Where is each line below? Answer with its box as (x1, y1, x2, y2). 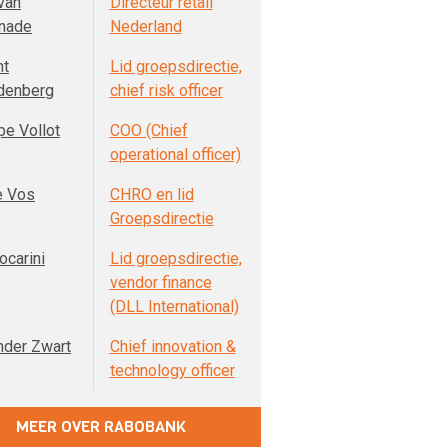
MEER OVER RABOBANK (16, 416, 186, 437)
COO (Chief (109, 121, 188, 140)
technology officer (109, 361, 235, 380)
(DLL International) (109, 297, 239, 316)
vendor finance (109, 273, 212, 292)
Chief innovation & (109, 337, 236, 356)
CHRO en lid (109, 185, 194, 204)
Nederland (109, 17, 182, 36)
